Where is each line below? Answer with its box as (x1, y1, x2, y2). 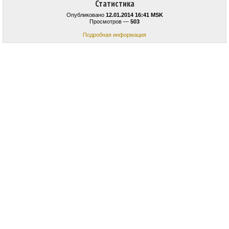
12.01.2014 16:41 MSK (105, 12, 163, 18)
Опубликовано (66, 12, 106, 18)
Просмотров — (89, 18, 130, 25)
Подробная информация (83, 32, 146, 38)
